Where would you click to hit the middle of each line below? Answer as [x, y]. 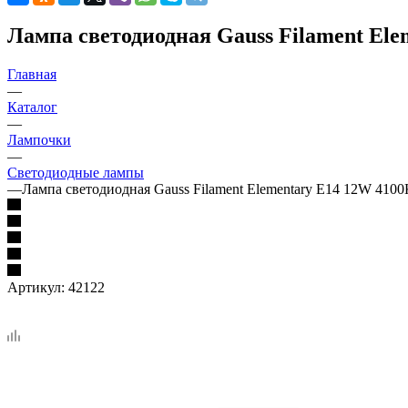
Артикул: [36, 287]
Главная [32, 74]
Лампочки [39, 139]
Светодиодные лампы [76, 172]
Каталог [32, 107]
